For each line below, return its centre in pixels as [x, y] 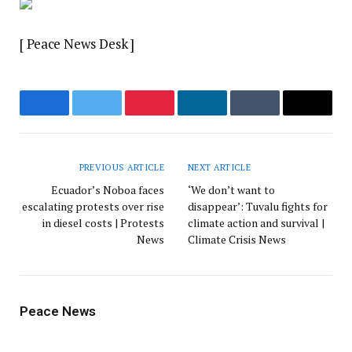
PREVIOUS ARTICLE [121, 168]
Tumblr [277, 114]
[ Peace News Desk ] [77, 44]
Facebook [73, 114]
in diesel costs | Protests [103, 223]
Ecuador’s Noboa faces [108, 190]
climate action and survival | [256, 223]
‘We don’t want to [231, 190]
